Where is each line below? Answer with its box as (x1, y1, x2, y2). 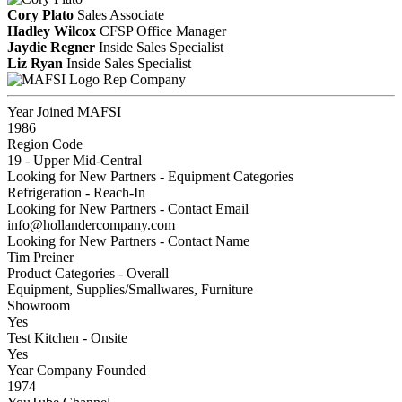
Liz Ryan (7, 55, 63, 71)
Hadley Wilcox (7, 22, 96, 39)
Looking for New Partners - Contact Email (7, 200, 249, 216)
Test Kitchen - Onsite (7, 329, 127, 345)
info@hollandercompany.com (7, 216, 175, 232)
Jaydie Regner (7, 39, 95, 55)
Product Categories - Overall (7, 265, 169, 281)
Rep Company (103, 71, 186, 87)
